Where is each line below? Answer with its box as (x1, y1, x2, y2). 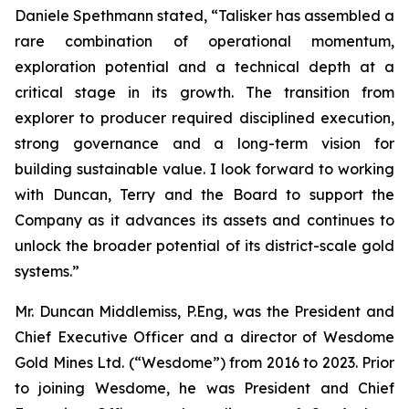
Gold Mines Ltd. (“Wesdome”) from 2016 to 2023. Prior (15, 353, 394, 372)
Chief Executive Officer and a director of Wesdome (15, 328, 394, 346)
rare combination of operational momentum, (15, 32, 394, 50)
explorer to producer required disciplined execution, (15, 109, 394, 127)
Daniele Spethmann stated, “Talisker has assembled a (15, 6, 394, 25)
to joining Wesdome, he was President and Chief (15, 379, 394, 397)
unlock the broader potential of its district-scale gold (15, 236, 394, 255)
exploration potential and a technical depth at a (15, 58, 394, 76)
